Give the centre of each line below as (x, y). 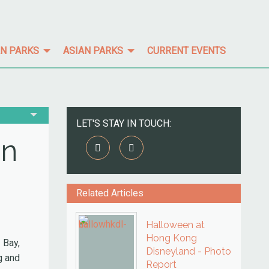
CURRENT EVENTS (186, 50)
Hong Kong (171, 238)
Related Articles (110, 193)
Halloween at (175, 225)
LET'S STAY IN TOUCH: (124, 123)
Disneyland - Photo (189, 251)
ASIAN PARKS (93, 50)
